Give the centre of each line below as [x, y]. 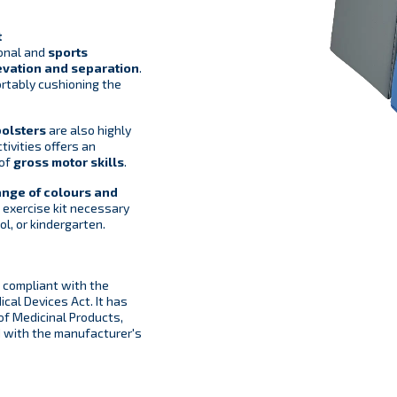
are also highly [88, 130]
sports [67, 52]
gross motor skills [68, 162]
